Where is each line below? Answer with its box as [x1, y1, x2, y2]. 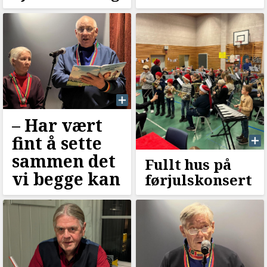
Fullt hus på [144, 154, 231, 174]
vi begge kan [12, 167, 120, 190]
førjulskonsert [144, 169, 252, 190]
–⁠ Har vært [12, 113, 103, 136]
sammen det [12, 149, 116, 172]
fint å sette [12, 131, 102, 154]
